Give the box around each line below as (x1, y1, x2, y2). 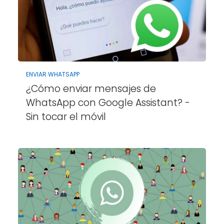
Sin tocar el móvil (25, 109, 106, 123)
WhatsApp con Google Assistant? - (25, 95, 190, 109)
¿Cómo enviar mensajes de (25, 81, 156, 95)
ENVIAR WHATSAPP (25, 69, 79, 78)
